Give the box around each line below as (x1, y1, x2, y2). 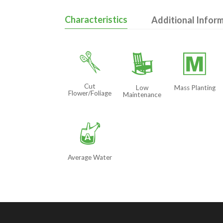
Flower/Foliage (68, 89, 112, 97)
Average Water (68, 153, 112, 161)
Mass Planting (174, 84, 216, 92)
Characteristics (64, 14, 127, 25)
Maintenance (123, 91, 162, 99)
